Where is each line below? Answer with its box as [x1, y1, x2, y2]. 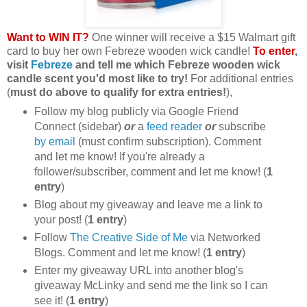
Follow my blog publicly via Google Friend [34, 106, 238, 118]
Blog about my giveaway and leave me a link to [34, 199, 262, 211]
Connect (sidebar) [34, 121, 124, 133]
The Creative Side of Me [69, 232, 188, 244]
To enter [253, 45, 295, 57]
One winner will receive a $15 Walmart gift [89, 31, 295, 43]
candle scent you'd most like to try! [7, 72, 188, 84]
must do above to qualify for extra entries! [10, 86, 226, 98]
